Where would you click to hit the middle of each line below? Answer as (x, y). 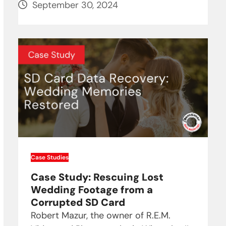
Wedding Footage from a (92, 189)
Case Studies (49, 157)
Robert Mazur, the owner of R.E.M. (100, 215)
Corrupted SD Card (78, 202)
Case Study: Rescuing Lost (97, 177)
